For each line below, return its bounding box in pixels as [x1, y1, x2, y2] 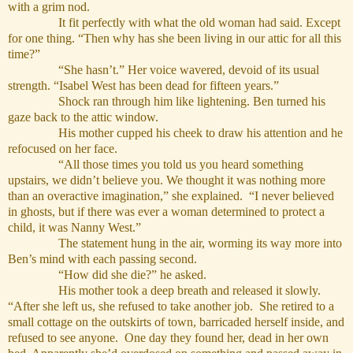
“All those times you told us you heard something [8, 158, 303, 172]
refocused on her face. [8, 142, 121, 156]
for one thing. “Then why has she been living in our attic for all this [8, 32, 341, 46]
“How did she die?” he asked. [8, 268, 206, 282]
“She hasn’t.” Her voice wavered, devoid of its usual [8, 63, 319, 77]
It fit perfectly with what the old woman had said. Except [8, 16, 340, 30]
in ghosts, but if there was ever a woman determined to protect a [8, 205, 325, 219]
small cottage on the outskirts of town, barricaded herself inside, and [8, 315, 344, 329]
